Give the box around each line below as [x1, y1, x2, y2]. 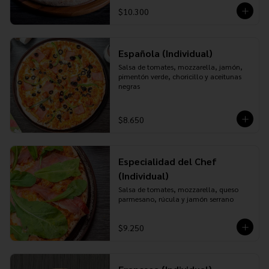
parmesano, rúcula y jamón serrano [118, 194, 234, 204]
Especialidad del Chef [118, 155, 217, 168]
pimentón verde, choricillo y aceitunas [118, 71, 241, 81]
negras [118, 81, 140, 91]
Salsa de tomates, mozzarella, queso [118, 184, 238, 194]
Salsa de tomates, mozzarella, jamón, [118, 62, 243, 71]
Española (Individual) [118, 47, 213, 59]
